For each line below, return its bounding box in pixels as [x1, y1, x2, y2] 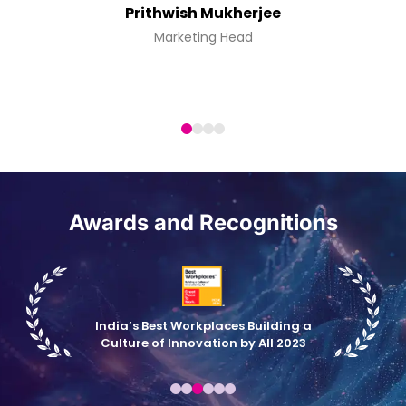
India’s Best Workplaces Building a [94, 316, 312, 334]
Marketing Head [153, 28, 253, 47]
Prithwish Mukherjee [125, 3, 281, 24]
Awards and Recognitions [68, 209, 338, 237]
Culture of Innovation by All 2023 [100, 333, 306, 352]
